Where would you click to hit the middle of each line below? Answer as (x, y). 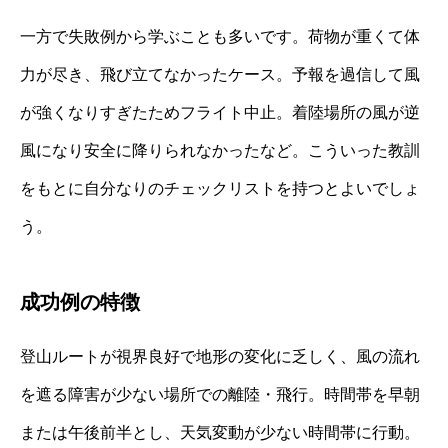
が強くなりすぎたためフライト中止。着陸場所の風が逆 (220, 112)
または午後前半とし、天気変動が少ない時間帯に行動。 (220, 432)
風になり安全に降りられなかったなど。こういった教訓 (220, 150)
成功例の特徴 (80, 301)
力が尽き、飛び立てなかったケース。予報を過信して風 (220, 74)
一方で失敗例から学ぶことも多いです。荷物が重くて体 (220, 36)
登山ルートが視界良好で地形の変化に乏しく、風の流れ (220, 356)
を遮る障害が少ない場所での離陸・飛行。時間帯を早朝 (220, 394)
